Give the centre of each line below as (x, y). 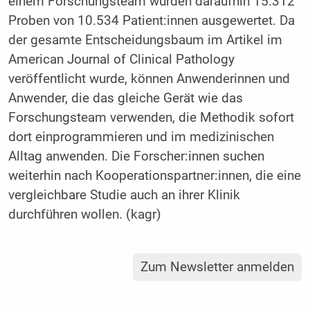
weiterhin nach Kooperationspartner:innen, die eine (154, 176)
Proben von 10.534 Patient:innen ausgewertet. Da (151, 21)
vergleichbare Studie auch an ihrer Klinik (124, 195)
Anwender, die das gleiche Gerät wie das (125, 99)
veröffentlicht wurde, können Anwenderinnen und (149, 79)
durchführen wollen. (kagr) (84, 215)
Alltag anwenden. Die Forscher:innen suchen (136, 157)
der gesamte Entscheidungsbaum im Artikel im (145, 40)
